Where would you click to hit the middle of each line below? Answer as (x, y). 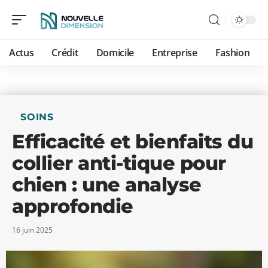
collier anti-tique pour (119, 163)
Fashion (232, 53)
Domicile (115, 53)
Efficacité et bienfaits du (133, 141)
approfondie (73, 206)
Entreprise (174, 53)
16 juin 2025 (32, 230)
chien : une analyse (107, 185)
